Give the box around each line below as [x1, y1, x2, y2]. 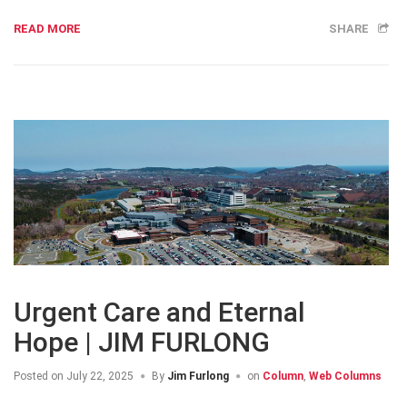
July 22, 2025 [64, 369, 134, 382]
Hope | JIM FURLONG [14, 325, 270, 358]
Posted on [14, 369, 64, 382]
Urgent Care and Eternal [14, 295, 305, 328]
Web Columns [309, 369, 382, 382]
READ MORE [14, 22, 81, 36]
